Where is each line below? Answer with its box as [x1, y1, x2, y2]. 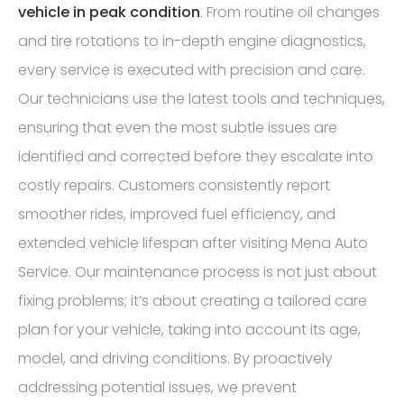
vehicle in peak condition [18, 2, 200, 23]
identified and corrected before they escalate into [18, 146, 373, 168]
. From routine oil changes [200, 2, 380, 23]
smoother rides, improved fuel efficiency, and [18, 204, 335, 225]
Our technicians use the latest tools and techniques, [18, 88, 385, 110]
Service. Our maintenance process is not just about [18, 262, 377, 283]
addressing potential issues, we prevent [18, 377, 297, 399]
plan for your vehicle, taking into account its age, [18, 319, 361, 341]
